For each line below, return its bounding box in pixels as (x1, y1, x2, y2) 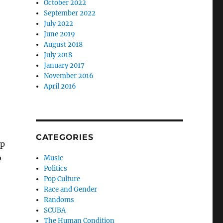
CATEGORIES (35, 132, 94, 142)
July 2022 (44, 19, 74, 28)
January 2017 (44, 61, 85, 70)
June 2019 (44, 30, 76, 38)
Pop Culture (44, 175, 81, 183)
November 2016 (44, 72, 94, 80)
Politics (44, 164, 68, 173)
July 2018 (44, 51, 73, 59)
